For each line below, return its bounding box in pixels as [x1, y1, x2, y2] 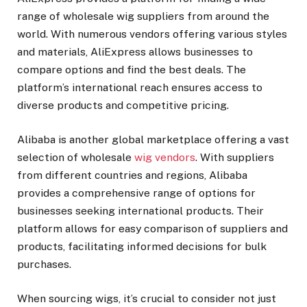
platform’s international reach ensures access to [17, 80, 262, 94]
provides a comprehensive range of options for [17, 186, 256, 199]
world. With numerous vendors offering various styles [17, 27, 287, 40]
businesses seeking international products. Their [17, 204, 264, 217]
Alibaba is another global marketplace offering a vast [17, 132, 289, 146]
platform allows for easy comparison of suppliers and [17, 221, 288, 235]
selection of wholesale [17, 150, 134, 164]
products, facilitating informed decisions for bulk [17, 239, 267, 253]
